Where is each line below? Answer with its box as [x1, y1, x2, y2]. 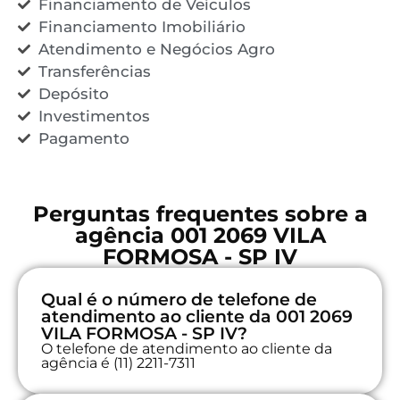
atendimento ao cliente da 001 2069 [41, 305, 353, 327]
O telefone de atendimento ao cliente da [41, 339, 332, 357]
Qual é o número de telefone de [41, 288, 317, 310]
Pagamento [37, 129, 129, 147]
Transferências [37, 62, 151, 80]
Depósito [37, 84, 109, 103]
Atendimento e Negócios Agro [37, 39, 275, 58]
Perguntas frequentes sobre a [32, 200, 368, 227]
